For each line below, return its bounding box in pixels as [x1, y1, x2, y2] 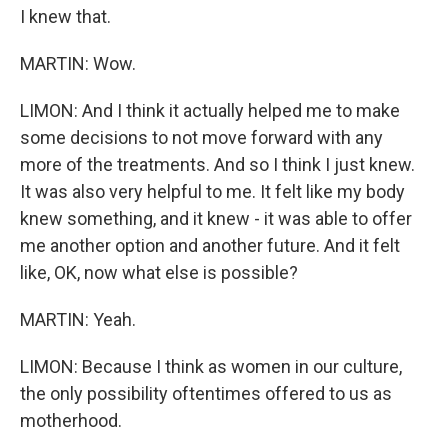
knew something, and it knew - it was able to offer [20, 208, 412, 229]
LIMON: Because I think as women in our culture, [20, 356, 402, 377]
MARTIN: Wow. [20, 53, 136, 74]
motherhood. [20, 410, 122, 431]
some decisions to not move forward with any [20, 127, 383, 148]
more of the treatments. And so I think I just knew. [20, 154, 415, 175]
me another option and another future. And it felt [20, 235, 400, 256]
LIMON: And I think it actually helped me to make [20, 100, 400, 121]
